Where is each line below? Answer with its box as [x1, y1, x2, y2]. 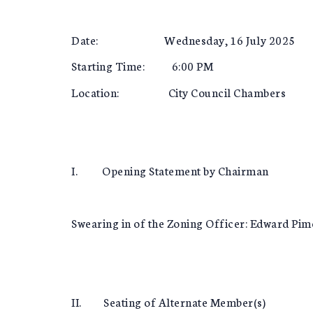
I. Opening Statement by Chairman [71, 162, 269, 179]
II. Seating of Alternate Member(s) [71, 293, 265, 310]
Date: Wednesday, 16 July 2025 [71, 31, 296, 48]
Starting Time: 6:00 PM [71, 57, 213, 74]
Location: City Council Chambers [71, 83, 286, 100]
